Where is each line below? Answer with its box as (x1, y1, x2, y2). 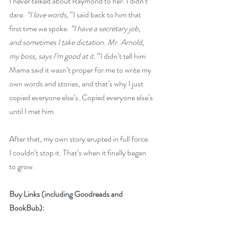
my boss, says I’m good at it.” (9, 50, 100, 62)
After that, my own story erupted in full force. (9, 133, 151, 145)
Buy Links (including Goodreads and (9, 188, 124, 200)
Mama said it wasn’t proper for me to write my (9, 64, 153, 76)
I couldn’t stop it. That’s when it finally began (9, 147, 148, 158)
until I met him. (9, 105, 57, 117)
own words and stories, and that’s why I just (9, 78, 145, 89)
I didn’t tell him (100, 50, 147, 62)
